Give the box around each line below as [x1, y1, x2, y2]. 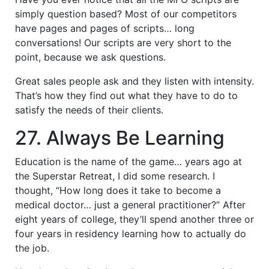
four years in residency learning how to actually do [15, 227, 246, 240]
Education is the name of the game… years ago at [15, 155, 242, 168]
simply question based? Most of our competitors [15, 7, 237, 20]
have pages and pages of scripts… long [15, 22, 195, 34]
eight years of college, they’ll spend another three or [15, 213, 254, 225]
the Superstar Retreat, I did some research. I [15, 169, 215, 182]
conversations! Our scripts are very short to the [15, 36, 231, 49]
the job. [15, 241, 49, 254]
